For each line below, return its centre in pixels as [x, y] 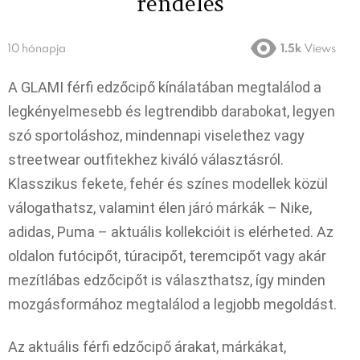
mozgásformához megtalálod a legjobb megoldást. [172, 305]
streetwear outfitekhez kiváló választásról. [146, 160]
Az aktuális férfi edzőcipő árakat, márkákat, [147, 346]
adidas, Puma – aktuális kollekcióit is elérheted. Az [171, 232]
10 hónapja [37, 48]
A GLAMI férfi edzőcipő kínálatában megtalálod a [165, 88]
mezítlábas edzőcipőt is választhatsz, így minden [167, 280]
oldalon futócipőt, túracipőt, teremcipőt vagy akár [167, 256]
